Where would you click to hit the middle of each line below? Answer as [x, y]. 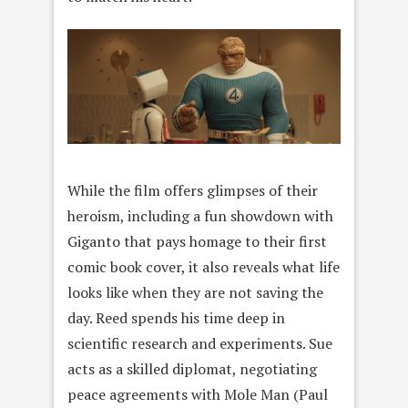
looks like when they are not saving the [195, 292]
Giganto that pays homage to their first [197, 241]
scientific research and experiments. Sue [200, 343]
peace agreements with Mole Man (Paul [198, 394]
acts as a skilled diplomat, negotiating [192, 368]
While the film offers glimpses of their [193, 190]
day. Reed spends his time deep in [176, 317]
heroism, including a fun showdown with [200, 215]
